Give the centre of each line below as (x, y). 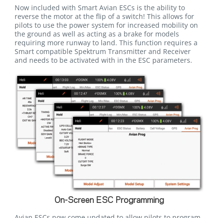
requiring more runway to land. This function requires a (106, 42)
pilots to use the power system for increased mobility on (106, 25)
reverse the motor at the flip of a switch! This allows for (104, 16)
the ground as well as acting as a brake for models (97, 34)
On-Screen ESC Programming (109, 201)
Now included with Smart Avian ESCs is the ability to (100, 7)
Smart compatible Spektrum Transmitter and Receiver (103, 51)
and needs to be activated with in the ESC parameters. (103, 60)
